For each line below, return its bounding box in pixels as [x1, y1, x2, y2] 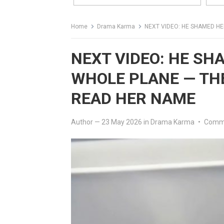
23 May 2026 [101, 118, 142, 126]
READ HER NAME [71, 89, 195, 108]
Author [71, 118, 93, 126]
